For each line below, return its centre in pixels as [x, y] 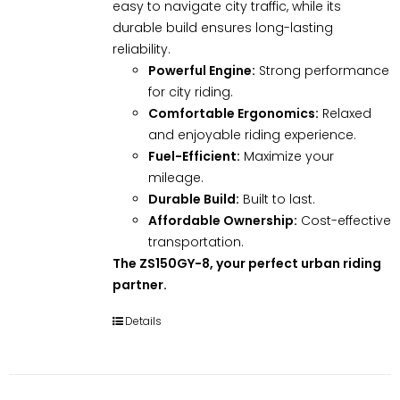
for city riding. [190, 92]
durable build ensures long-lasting [222, 27]
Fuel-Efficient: [194, 156]
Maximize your [287, 156]
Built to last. [277, 199]
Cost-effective [344, 220]
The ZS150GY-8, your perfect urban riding [246, 263]
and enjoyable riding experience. [252, 134]
